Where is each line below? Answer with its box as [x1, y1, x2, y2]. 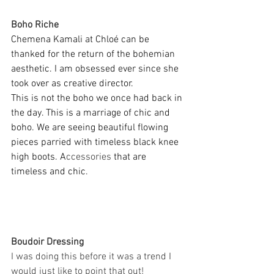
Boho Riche [11, 19, 59, 32]
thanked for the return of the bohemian [11, 48, 177, 61]
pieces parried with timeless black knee [11, 136, 181, 149]
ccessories [66, 151, 111, 164]
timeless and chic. [11, 166, 91, 179]
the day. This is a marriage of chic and [11, 107, 172, 120]
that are [111, 151, 149, 164]
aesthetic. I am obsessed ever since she [11, 63, 181, 76]
